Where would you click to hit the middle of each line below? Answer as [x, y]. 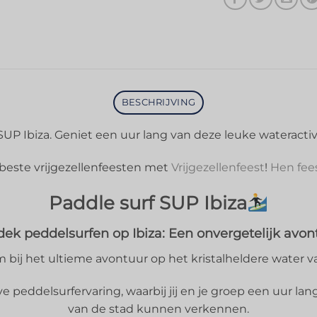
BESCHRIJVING [158, 103]
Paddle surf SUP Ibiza [148, 202]
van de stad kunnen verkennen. [158, 309]
